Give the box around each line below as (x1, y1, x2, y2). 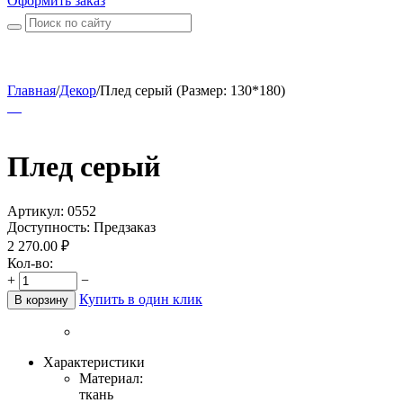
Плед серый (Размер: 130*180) (100, 83, 285, 98)
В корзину (14, 292, 68, 307)
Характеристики (43, 354, 145, 370)
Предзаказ (94, 219, 156, 235)
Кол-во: (7, 255, 53, 271)
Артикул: (7, 202, 64, 219)
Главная (7, 83, 56, 98)
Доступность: (7, 219, 90, 235)
